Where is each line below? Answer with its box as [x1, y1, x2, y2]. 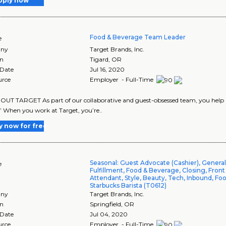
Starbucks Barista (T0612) [90, 181, 167, 189]
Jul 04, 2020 [90, 210, 128, 218]
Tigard [90, 55, 109, 64]
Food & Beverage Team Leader [90, 33, 186, 41]
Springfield [90, 200, 122, 208]
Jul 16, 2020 [90, 66, 125, 74]
